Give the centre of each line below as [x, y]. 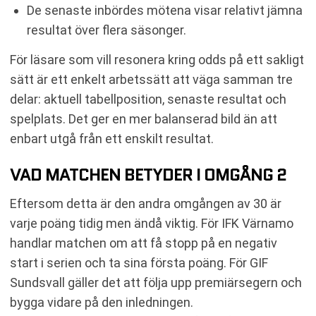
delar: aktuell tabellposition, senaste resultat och [148, 99]
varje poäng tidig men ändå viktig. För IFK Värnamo [152, 223]
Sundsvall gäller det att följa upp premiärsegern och [156, 282]
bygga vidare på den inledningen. [102, 302]
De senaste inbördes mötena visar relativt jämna [165, 10]
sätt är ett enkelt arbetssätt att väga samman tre [151, 79]
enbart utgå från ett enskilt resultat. [112, 138]
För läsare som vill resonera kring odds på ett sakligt [157, 59]
